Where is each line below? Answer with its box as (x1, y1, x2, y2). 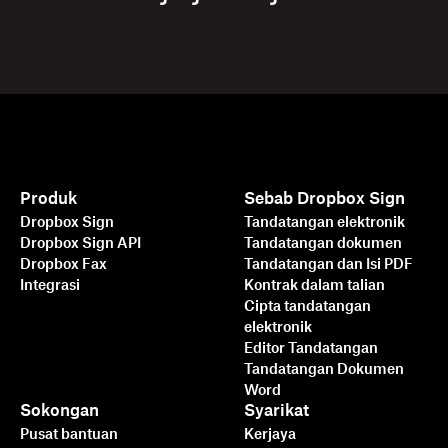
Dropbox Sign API (20, 236, 141, 251)
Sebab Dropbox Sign (244, 190, 406, 207)
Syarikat (244, 402, 310, 419)
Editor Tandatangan (244, 341, 379, 356)
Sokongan (20, 402, 99, 419)
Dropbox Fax (20, 257, 107, 272)
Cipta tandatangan (244, 299, 372, 314)
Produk (20, 190, 77, 207)
